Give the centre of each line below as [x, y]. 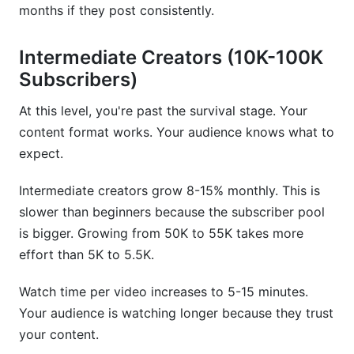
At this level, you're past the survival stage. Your [163, 111]
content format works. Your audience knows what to [177, 132]
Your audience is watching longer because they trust [176, 313]
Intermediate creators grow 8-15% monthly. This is [169, 190]
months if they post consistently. [117, 10]
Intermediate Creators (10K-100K [171, 57]
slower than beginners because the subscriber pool [172, 212]
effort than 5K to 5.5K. [87, 254]
